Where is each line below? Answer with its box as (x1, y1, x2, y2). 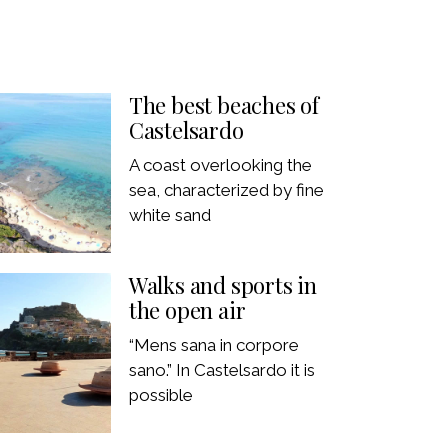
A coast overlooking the (128, 154, 312, 175)
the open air (128, 294, 246, 325)
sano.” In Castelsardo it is (128, 359, 315, 380)
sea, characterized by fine (128, 179, 324, 200)
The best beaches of (128, 89, 319, 120)
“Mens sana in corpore (128, 334, 299, 355)
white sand (128, 204, 211, 225)
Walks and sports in (128, 269, 317, 300)
